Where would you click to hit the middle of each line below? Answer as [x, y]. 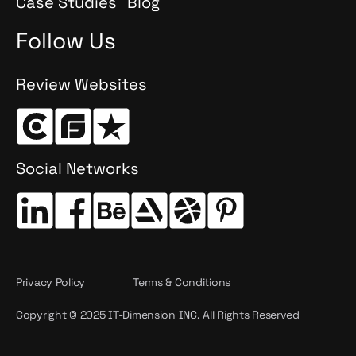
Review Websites [81, 85]
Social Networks [77, 169]
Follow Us [66, 41]
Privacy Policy [51, 282]
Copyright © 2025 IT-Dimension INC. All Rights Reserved [158, 315]
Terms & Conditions [182, 282]
